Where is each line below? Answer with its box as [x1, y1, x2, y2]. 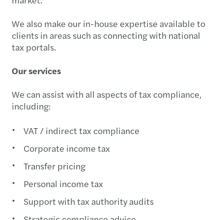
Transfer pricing [24, 159, 85, 172]
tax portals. [12, 40, 56, 53]
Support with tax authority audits [24, 194, 154, 207]
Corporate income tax [24, 141, 110, 154]
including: [12, 99, 51, 112]
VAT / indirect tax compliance [24, 124, 139, 137]
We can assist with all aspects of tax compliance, [12, 87, 201, 100]
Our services [12, 64, 61, 77]
